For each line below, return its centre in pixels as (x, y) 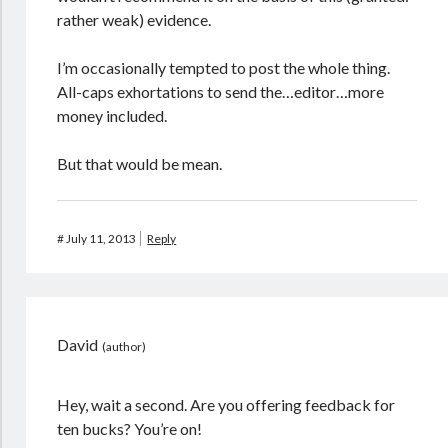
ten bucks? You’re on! (130, 428)
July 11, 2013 (101, 238)
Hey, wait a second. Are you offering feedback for (226, 404)
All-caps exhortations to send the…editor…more (221, 91)
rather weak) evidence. (134, 19)
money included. (112, 115)
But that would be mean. (140, 163)
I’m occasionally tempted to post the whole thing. (224, 67)
